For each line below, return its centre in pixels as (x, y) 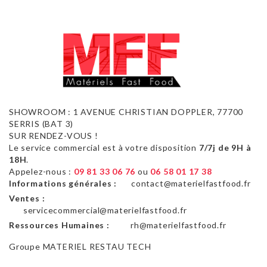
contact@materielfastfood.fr (191, 184)
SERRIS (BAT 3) (41, 124)
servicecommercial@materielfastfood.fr (105, 210)
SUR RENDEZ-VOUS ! (55, 136)
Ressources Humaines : (59, 225)
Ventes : (27, 198)
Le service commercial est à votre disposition (104, 148)
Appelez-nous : (41, 172)
